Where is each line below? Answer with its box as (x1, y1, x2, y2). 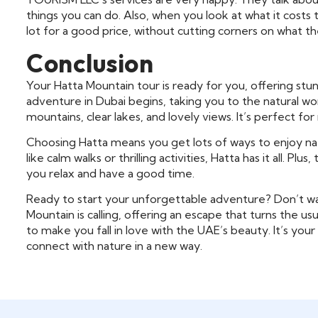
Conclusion (26, 47, 153, 79)
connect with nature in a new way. (26, 238, 202, 253)
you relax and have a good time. (26, 165, 194, 180)
